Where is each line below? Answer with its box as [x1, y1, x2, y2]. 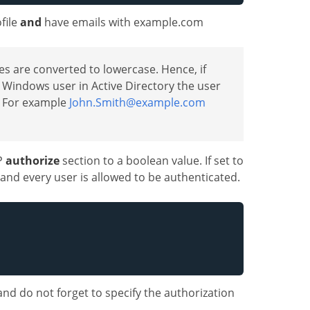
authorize [6, 152, 60, 168]
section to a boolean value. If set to [60, 152, 244, 168]
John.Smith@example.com [69, 94, 206, 110]
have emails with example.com [42, 14, 203, 30]
